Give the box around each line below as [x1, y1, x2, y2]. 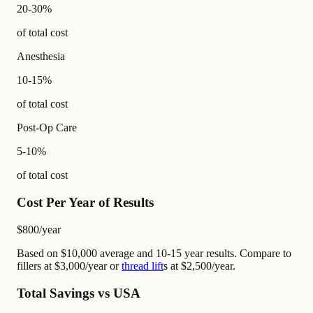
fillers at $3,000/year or [17, 259, 122, 272]
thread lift [122, 259, 163, 272]
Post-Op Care [17, 122, 77, 134]
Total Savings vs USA [17, 285, 140, 300]
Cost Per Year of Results [17, 195, 154, 210]
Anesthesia [17, 50, 65, 63]
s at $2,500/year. [163, 259, 235, 272]
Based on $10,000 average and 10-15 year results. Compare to [17, 247, 291, 259]
